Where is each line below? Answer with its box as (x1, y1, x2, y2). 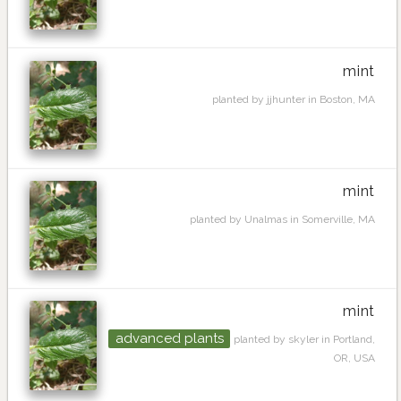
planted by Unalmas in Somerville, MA (190, 213, 375, 226)
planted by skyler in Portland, (234, 333, 375, 346)
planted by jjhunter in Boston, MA (212, 92, 375, 106)
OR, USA (334, 352, 375, 365)
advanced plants (115, 330, 224, 347)
